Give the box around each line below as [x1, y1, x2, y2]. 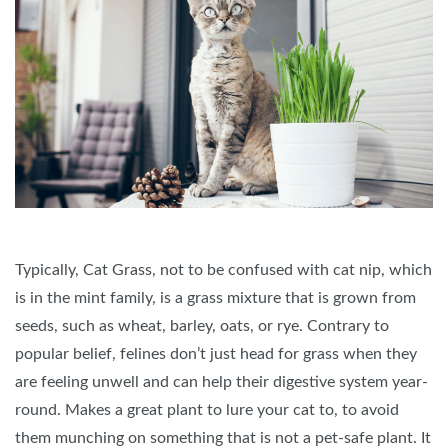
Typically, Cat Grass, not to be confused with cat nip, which [15, 261, 432, 278]
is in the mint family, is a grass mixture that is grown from [15, 289, 416, 306]
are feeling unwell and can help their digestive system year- [15, 373, 428, 390]
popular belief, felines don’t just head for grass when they [15, 345, 417, 362]
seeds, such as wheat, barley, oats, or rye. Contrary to [15, 317, 389, 334]
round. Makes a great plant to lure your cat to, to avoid [15, 401, 399, 418]
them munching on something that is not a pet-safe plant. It [15, 429, 431, 446]
